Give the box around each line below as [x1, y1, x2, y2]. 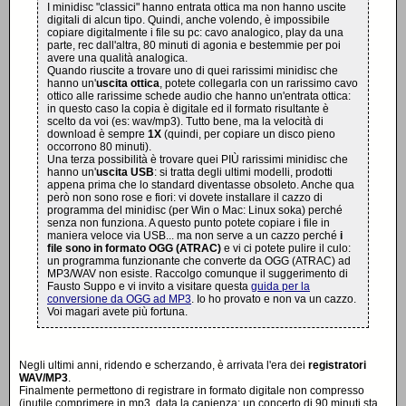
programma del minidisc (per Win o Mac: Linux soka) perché [47, 204, 343, 217]
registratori [308, 359, 366, 372]
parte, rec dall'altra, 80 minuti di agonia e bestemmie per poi [47, 39, 341, 52]
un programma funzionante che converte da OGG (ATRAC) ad [47, 255, 351, 267]
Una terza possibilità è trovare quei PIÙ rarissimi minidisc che [47, 153, 348, 166]
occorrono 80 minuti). [47, 140, 151, 153]
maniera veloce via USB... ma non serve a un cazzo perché [47, 229, 340, 242]
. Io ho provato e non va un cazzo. [191, 293, 356, 305]
